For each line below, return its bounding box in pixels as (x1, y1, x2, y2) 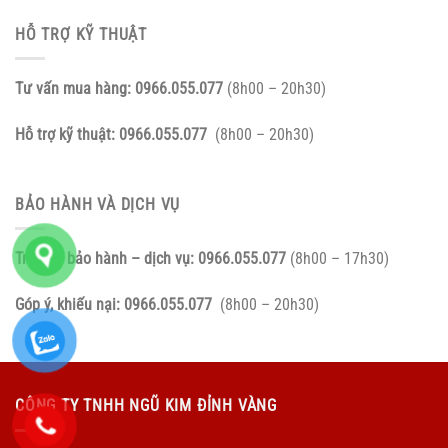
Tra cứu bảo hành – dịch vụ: (15, 249, 198, 269)
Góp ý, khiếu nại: (15, 295, 124, 315)
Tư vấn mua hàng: (15, 79, 135, 99)
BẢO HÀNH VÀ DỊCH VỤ (15, 194, 181, 214)
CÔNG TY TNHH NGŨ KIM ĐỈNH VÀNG (15, 396, 277, 416)
